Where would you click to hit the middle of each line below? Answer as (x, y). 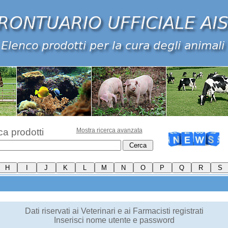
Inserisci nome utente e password (114, 220)
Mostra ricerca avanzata (109, 130)
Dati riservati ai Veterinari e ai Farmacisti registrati (114, 211)
